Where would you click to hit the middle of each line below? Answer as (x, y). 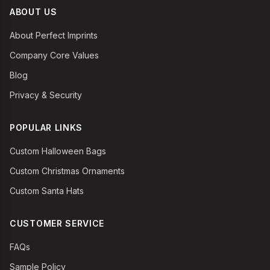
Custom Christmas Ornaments (67, 171)
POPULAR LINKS (46, 127)
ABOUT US (33, 12)
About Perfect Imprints (54, 35)
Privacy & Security (46, 95)
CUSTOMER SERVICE (57, 223)
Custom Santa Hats (47, 191)
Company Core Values (54, 55)
